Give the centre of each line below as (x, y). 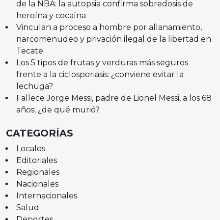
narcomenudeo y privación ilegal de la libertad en (113, 39)
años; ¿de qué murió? (58, 110)
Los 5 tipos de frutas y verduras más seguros (102, 63)
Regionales (38, 172)
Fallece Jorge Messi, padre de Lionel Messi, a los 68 (114, 98)
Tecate (29, 51)
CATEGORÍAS (40, 133)
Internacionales (46, 196)
